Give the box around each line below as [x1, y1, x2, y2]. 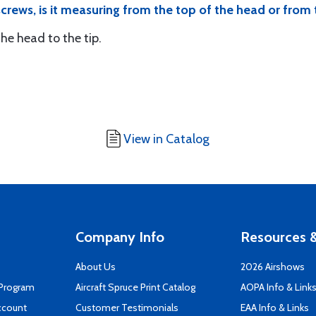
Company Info [75, 229, 164, 245]
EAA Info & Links [241, 301, 309, 314]
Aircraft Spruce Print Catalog [75, 281, 195, 293]
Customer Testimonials [75, 301, 178, 314]
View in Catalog [123, 131, 209, 147]
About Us [75, 260, 116, 273]
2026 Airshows [241, 260, 305, 273]
